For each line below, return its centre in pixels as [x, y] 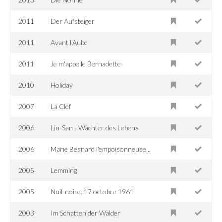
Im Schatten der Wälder [86, 213]
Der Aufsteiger [73, 21]
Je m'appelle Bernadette [86, 63]
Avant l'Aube [69, 42]
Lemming [64, 170]
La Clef [61, 106]
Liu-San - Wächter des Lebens [95, 127]
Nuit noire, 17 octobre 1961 [92, 191]
